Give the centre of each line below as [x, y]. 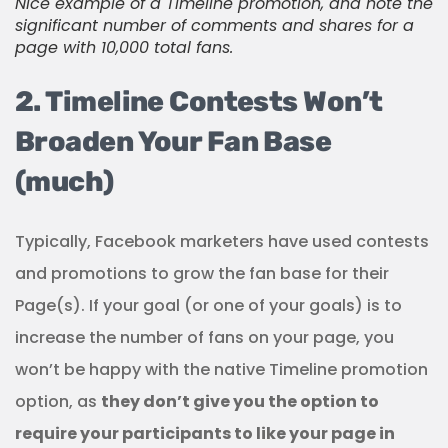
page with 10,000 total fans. [124, 47]
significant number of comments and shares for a [214, 25]
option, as [58, 401]
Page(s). [50, 305]
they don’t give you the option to [240, 401]
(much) [64, 181]
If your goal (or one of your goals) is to [245, 305]
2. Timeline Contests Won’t [199, 101]
